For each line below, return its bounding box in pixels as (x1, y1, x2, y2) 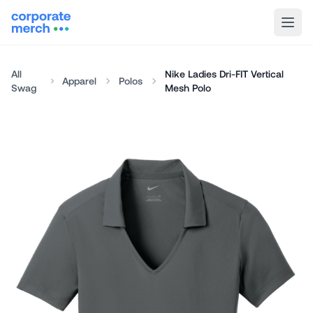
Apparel (61, 75, 96, 87)
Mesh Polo (164, 82, 211, 94)
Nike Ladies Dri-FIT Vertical (164, 68, 284, 80)
